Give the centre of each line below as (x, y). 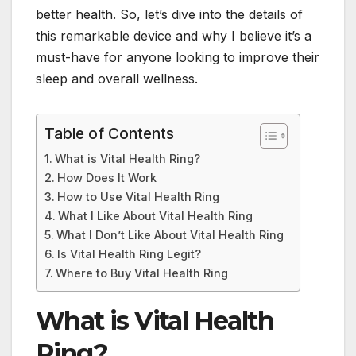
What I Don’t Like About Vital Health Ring (170, 235)
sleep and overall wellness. (117, 79)
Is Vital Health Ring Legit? (129, 254)
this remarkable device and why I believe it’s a (174, 36)
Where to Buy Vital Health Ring (141, 273)
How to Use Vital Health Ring (138, 197)
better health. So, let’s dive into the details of (169, 15)
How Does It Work (106, 178)
